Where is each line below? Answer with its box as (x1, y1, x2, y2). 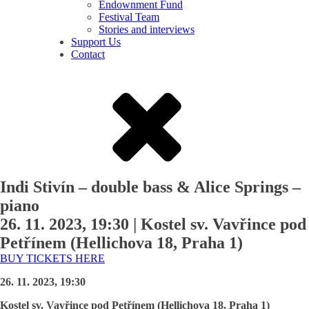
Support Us (71, 36, 121, 48)
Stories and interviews (99, 23, 195, 35)
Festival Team (99, 11, 159, 23)
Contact (71, 48, 105, 60)
